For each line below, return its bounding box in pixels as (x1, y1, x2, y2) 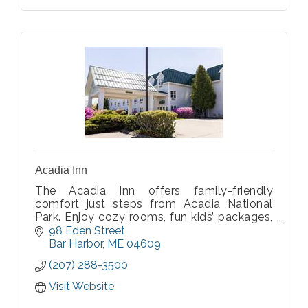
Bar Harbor (49, 237, 102, 251)
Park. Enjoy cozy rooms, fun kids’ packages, (35, 210, 273, 224)
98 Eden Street (49, 224, 125, 238)
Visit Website (49, 280, 114, 294)
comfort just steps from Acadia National (35, 197, 273, 211)
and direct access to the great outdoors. (35, 223, 252, 237)
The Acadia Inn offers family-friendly (35, 184, 273, 198)
